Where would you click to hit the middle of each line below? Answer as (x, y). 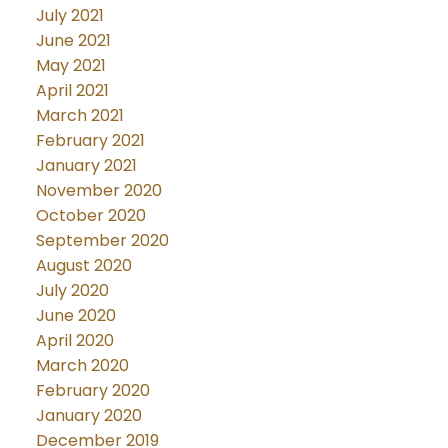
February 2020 (92, 390)
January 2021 (86, 165)
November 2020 (98, 190)
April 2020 (74, 340)
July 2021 (69, 15)
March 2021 (79, 115)
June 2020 (75, 315)
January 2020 (88, 415)
